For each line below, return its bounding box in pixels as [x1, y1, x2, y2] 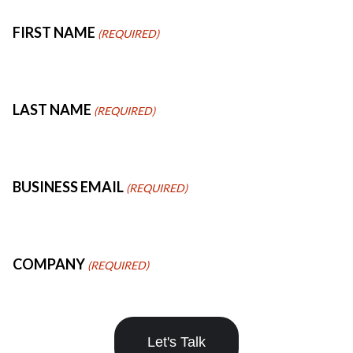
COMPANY [13, 255, 85, 273]
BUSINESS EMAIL [13, 177, 124, 195]
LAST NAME [13, 100, 91, 118]
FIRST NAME [13, 23, 95, 41]
